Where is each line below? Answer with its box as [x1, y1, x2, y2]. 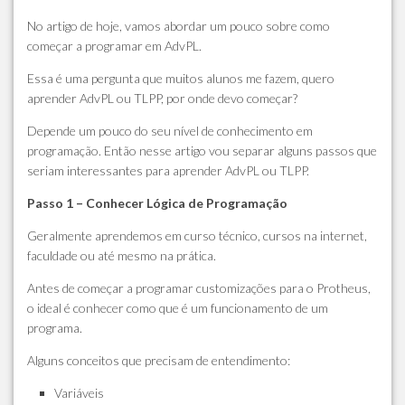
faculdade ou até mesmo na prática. [27, 248, 216, 263]
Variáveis [54, 385, 104, 400]
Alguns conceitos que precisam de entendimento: [27, 353, 290, 368]
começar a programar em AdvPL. [27, 38, 202, 53]
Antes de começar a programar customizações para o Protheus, [27, 280, 371, 296]
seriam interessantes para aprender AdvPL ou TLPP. [27, 163, 309, 178]
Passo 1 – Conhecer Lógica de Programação [27, 195, 287, 211]
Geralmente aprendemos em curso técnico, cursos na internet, [27, 228, 367, 243]
